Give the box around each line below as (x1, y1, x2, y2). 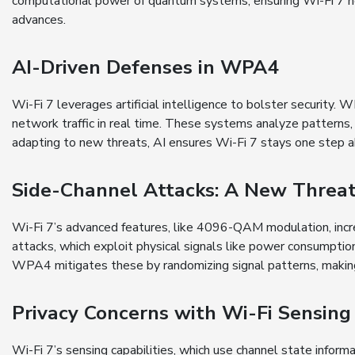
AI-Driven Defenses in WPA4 (12, 54, 279, 82)
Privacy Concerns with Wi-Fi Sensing (12, 300, 351, 327)
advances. (12, 11, 66, 29)
